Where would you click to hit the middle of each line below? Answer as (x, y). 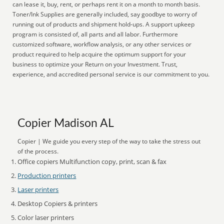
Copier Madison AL (66, 123)
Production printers (47, 175)
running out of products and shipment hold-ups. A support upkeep (104, 24)
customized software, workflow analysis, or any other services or (102, 44)
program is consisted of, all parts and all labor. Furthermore (95, 34)
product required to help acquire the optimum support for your (99, 54)
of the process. (38, 151)
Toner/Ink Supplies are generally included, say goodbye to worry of (105, 14)
